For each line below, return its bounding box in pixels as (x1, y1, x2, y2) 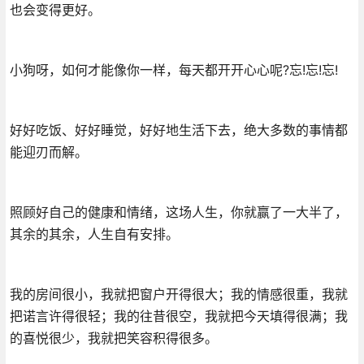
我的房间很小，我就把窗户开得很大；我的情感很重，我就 (9, 285, 348, 302)
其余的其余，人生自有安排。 (9, 225, 179, 242)
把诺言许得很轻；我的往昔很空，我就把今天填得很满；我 (9, 307, 348, 324)
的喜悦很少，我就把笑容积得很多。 (9, 329, 218, 346)
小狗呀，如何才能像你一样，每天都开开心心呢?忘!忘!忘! (9, 61, 338, 78)
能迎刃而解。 (9, 143, 88, 160)
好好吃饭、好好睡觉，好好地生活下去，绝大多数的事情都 (9, 121, 348, 138)
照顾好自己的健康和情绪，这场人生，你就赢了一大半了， (9, 203, 348, 220)
